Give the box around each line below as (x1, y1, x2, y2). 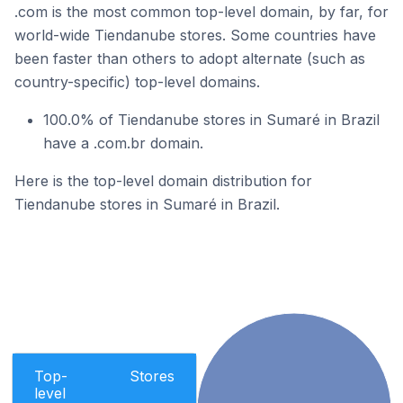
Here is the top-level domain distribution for (14, 172, 312, 190)
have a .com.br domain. (43, 134, 203, 152)
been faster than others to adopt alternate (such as (14, 49, 365, 67)
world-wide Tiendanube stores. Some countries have (14, 26, 376, 44)
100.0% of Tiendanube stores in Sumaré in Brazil (43, 111, 380, 129)
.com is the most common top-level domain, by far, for (14, 3, 389, 21)
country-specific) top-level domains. (14, 73, 260, 91)
